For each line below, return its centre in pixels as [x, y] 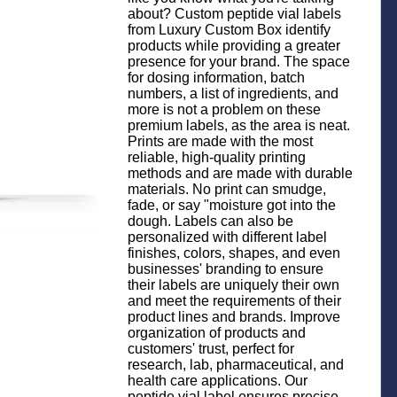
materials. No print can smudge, [227, 189]
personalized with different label [227, 237]
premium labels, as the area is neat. [239, 125]
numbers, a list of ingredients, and [233, 93]
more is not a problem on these [224, 109]
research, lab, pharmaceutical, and [236, 365]
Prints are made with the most [220, 141]
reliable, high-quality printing [217, 157]
